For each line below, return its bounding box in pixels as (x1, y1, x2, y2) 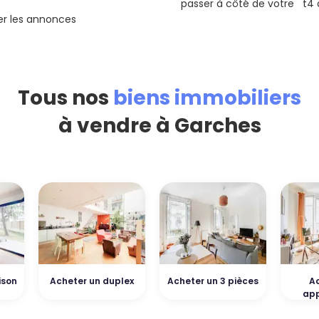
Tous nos (18, 84, 113, 112)
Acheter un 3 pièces (167, 275, 258, 287)
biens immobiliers (113, 84, 301, 112)
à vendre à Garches (58, 112, 261, 140)
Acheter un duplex (50, 275, 134, 287)
